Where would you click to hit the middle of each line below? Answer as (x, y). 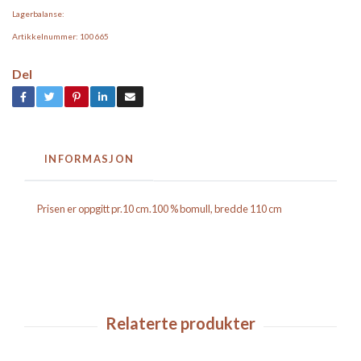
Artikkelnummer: (45, 36)
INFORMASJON (89, 159)
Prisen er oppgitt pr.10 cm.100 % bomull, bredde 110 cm (160, 209)
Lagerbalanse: (38, 14)
